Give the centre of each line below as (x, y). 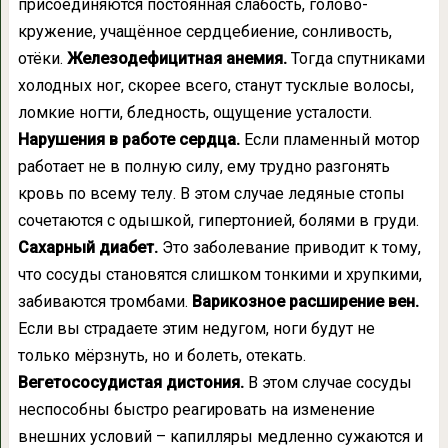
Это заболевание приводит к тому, (291, 247)
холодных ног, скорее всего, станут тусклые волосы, (215, 85)
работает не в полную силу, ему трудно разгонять (203, 166)
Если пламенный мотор (329, 139)
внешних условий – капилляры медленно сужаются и (220, 436)
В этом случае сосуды (329, 382)
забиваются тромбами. (104, 301)
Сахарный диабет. (89, 247)
